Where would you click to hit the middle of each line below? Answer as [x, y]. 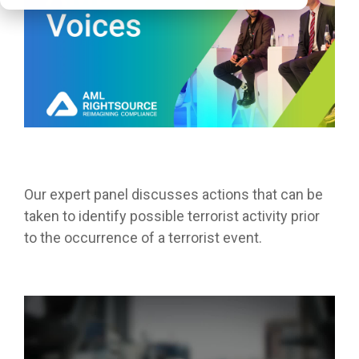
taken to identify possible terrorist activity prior [172, 216]
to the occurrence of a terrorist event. [143, 238]
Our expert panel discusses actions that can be [173, 195]
